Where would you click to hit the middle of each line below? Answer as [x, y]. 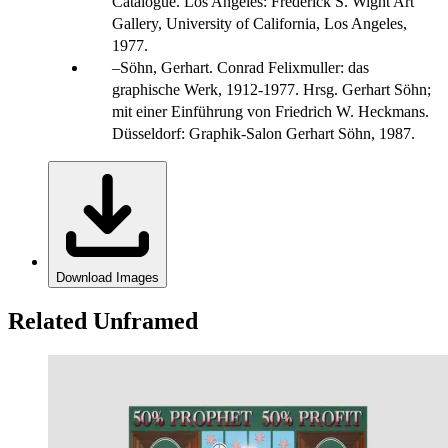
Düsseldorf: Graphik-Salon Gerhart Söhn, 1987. [263, 134]
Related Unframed [103, 321]
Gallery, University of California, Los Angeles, [259, 24]
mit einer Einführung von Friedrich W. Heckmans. [270, 112]
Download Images [107, 278]
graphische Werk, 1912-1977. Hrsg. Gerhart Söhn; [271, 90]
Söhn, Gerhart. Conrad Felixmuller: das [244, 68]
